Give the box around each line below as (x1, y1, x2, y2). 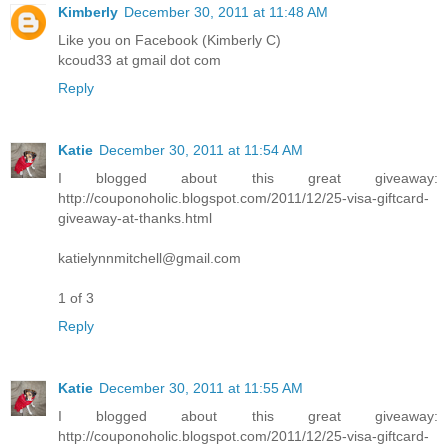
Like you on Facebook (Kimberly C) (58, 31, 281, 48)
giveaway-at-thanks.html (58, 209, 212, 226)
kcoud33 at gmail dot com (58, 51, 221, 68)
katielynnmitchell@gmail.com (58, 249, 241, 266)
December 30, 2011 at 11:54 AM (99, 141, 303, 158)
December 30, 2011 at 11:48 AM (124, 3, 328, 20)
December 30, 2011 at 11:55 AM (99, 379, 303, 396)
